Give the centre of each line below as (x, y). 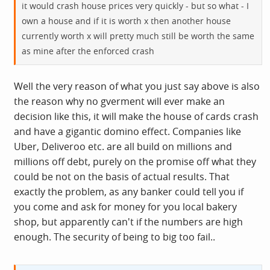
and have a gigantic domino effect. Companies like (127, 131)
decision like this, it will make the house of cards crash (136, 116)
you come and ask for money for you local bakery (125, 206)
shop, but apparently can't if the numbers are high (128, 221)
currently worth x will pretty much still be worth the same (138, 36)
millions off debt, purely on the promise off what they (135, 161)
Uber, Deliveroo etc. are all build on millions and (123, 146)
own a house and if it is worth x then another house (126, 20)
